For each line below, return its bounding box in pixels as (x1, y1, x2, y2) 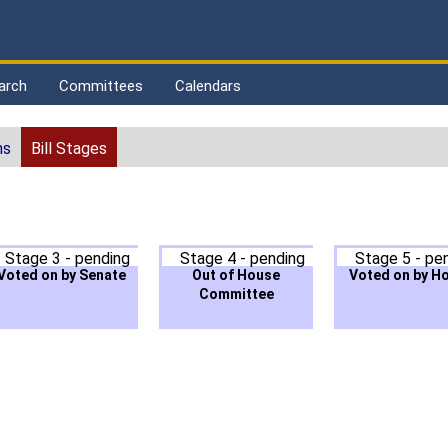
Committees (59, 77, 143, 95)
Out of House (192, 267, 280, 284)
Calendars (175, 77, 241, 95)
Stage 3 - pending (4, 249, 130, 269)
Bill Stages (31, 139, 107, 159)
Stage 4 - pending (179, 249, 305, 269)
